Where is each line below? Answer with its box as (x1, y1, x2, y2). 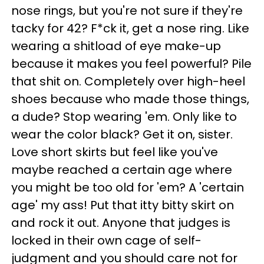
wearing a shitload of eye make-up (11, 38, 221, 55)
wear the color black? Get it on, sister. (11, 126, 233, 143)
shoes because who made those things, (11, 91, 249, 108)
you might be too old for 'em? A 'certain (11, 179, 244, 196)
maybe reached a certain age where (11, 161, 232, 179)
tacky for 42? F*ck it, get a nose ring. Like (11, 20, 249, 37)
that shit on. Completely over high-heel (11, 73, 245, 90)
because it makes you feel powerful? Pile (11, 55, 252, 72)
